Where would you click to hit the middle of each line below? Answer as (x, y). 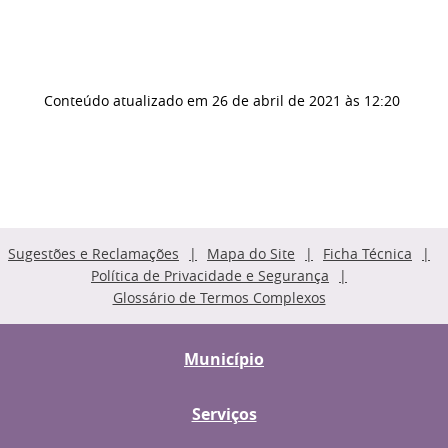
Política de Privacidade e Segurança (210, 275)
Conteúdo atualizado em (126, 100)
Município (224, 359)
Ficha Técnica (367, 253)
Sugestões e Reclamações (93, 253)
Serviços (224, 414)
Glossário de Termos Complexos (219, 297)
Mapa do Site (251, 253)
